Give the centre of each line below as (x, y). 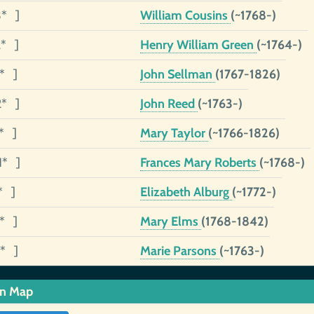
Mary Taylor (174, 133)
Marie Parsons (179, 251)
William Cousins (185, 15)
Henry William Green (198, 45)
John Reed (169, 104)
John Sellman (177, 74)
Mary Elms (170, 221)
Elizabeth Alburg (186, 192)
